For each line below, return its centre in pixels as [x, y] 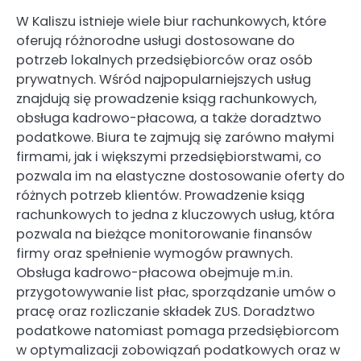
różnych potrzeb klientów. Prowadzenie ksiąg [160, 196]
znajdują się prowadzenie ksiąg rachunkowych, [166, 99]
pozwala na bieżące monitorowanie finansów [164, 234]
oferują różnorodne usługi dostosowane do [156, 41]
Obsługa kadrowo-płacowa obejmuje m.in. [154, 273]
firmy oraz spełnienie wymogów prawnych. [154, 254]
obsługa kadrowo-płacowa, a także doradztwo [169, 118]
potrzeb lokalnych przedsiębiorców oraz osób [164, 60]
